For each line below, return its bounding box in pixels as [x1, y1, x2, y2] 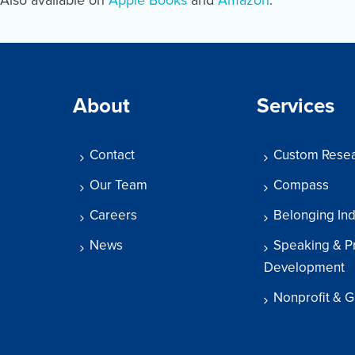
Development [264, 258, 345, 276]
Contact [90, 146, 135, 163]
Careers [90, 206, 137, 223]
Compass [273, 176, 329, 193]
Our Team [90, 176, 147, 193]
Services [257, 93, 334, 118]
